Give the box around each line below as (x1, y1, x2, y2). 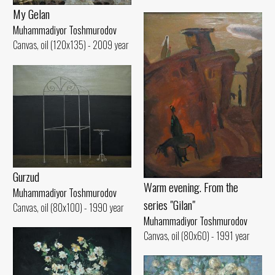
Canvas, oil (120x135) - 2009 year (13, 37, 129, 53)
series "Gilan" (144, 195, 195, 214)
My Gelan (13, 5, 50, 23)
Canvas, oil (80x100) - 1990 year (13, 200, 124, 215)
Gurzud (13, 168, 39, 186)
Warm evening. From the (144, 177, 238, 196)
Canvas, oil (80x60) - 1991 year (144, 228, 250, 243)
